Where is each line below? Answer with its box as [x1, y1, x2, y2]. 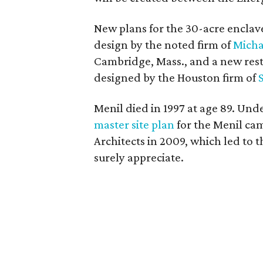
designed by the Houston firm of [94, 70, 259, 85]
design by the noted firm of [94, 38, 234, 52]
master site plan [94, 117, 175, 131]
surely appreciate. [94, 150, 184, 164]
